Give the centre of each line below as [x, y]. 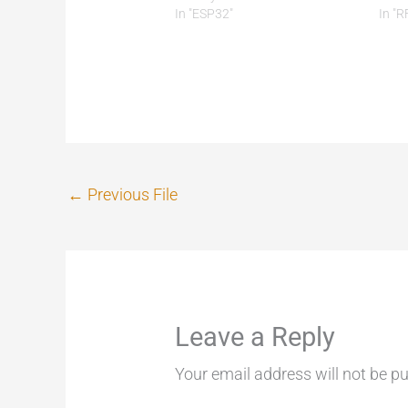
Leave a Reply [255, 337]
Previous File [131, 195]
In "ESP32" [204, 13]
